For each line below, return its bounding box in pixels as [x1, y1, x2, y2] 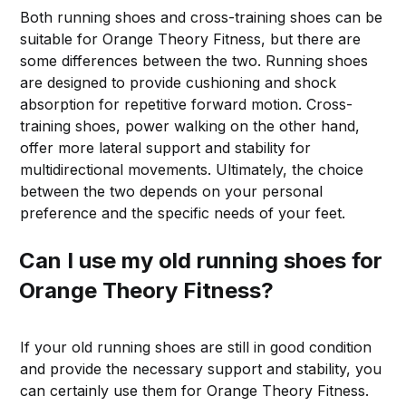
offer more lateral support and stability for [20, 138, 312, 157]
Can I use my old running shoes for [19, 246, 383, 274]
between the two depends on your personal [20, 181, 324, 200]
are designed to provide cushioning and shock [20, 72, 337, 92]
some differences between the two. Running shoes [20, 51, 369, 70]
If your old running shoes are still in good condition [20, 337, 372, 356]
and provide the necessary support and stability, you [20, 359, 382, 378]
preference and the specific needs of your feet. [20, 203, 346, 222]
